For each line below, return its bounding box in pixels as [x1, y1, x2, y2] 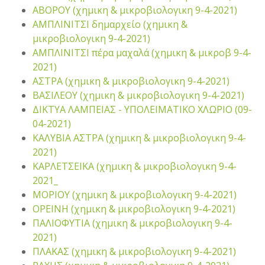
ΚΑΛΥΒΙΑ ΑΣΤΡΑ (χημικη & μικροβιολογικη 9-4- [33, 131, 246, 144]
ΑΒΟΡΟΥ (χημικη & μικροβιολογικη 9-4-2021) [33, 4, 237, 17]
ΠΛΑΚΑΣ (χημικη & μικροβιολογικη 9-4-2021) [33, 245, 236, 258]
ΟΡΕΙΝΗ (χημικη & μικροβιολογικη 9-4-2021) [33, 202, 235, 215]
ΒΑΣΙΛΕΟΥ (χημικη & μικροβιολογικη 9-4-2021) [33, 89, 244, 102]
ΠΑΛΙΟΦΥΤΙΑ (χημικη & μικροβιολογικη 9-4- [33, 216, 232, 230]
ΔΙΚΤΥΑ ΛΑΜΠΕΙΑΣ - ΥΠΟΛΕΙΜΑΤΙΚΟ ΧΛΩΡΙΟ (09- [33, 103, 252, 116]
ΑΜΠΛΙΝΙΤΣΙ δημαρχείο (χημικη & [33, 18, 188, 31]
